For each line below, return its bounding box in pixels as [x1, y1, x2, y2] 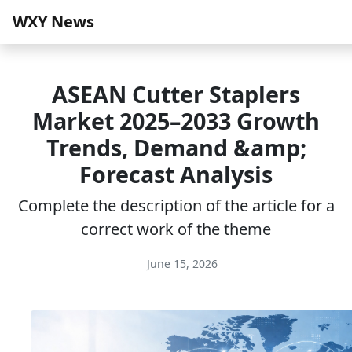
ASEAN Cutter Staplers [52, 79, 300, 109]
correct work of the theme [81, 218, 271, 240]
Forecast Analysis [79, 159, 273, 189]
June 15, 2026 [144, 256, 218, 271]
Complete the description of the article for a [17, 195, 335, 216]
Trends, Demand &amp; [46, 132, 306, 163]
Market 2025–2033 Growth [32, 105, 320, 136]
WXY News [13, 11, 94, 32]
